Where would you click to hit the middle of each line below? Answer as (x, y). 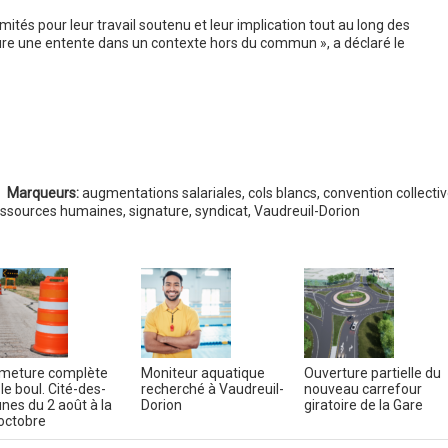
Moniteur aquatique (202, 373)
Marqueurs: (42, 193)
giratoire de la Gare (363, 405)
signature (158, 211)
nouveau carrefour (362, 389)
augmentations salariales (161, 193)
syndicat (221, 211)
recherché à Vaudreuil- (212, 389)
